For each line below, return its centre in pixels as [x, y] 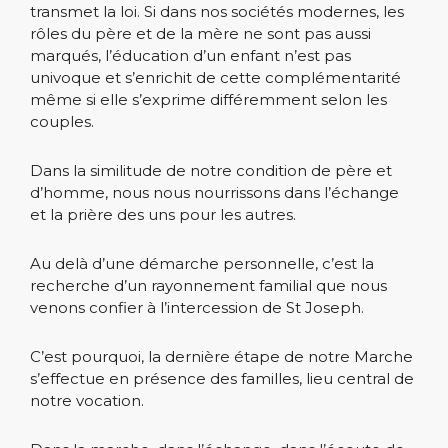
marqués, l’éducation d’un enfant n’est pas [190, 55]
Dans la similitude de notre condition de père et [211, 170]
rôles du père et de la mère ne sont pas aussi [200, 33]
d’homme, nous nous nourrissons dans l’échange [214, 192]
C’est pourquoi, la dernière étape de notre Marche [221, 356]
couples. [62, 121]
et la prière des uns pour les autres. [163, 214]
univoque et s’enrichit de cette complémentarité [215, 77]
